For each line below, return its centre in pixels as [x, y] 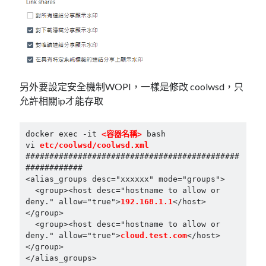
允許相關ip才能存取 [62, 101]
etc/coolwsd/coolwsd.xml [94, 145]
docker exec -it [63, 134]
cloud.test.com [153, 236]
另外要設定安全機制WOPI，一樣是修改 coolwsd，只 [132, 87]
